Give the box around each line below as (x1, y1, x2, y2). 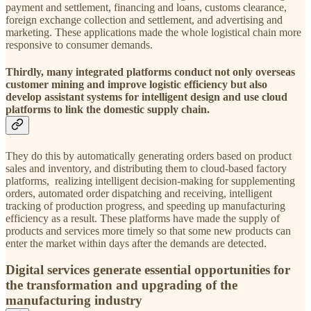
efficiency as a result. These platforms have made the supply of (6, 212, 280, 224)
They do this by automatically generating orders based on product (6, 149, 292, 162)
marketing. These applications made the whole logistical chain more (6, 26, 301, 39)
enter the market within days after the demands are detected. (6, 237, 269, 249)
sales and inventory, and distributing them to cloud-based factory (6, 162, 287, 174)
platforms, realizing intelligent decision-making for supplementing (6, 174, 295, 187)
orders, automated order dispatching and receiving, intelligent (6, 187, 272, 199)
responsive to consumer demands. (6, 39, 153, 51)
